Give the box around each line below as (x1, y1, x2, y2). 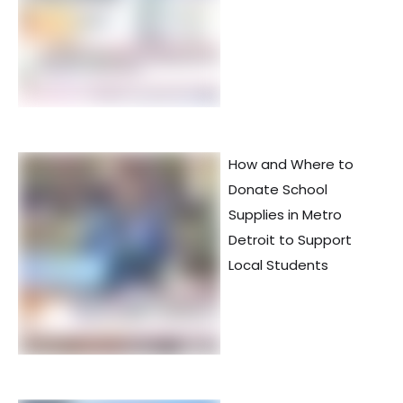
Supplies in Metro (228, 205, 342, 225)
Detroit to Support (228, 230, 352, 250)
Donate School (228, 180, 327, 200)
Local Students (228, 255, 328, 275)
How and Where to (228, 155, 354, 175)
